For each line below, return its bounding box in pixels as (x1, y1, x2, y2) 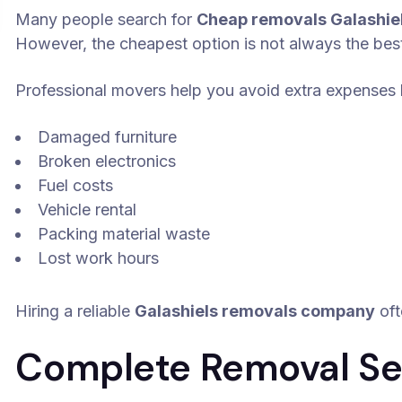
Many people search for (15, 10, 197, 29)
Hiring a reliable (15, 301, 135, 320)
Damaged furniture (38, 127, 178, 146)
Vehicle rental (38, 200, 137, 219)
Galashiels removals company (135, 301, 376, 320)
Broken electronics (38, 152, 177, 170)
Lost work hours (38, 249, 160, 267)
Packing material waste (38, 224, 211, 243)
